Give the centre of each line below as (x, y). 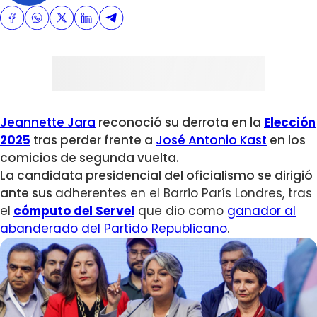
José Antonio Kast (211, 140)
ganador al (261, 211)
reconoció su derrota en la (180, 123)
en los (286, 140)
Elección (290, 123)
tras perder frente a (93, 140)
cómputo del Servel (74, 211)
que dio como (181, 211)
